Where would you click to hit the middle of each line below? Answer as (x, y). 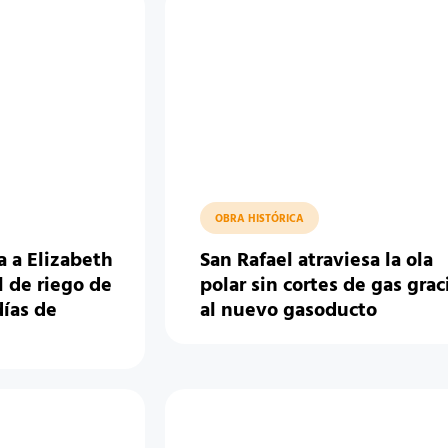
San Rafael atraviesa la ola (317, 261)
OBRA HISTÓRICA (260, 219)
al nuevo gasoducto (289, 311)
